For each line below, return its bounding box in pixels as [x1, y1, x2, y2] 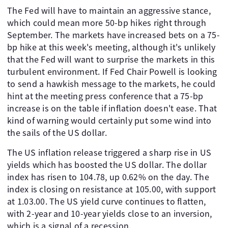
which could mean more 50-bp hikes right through [7, 17, 206, 28]
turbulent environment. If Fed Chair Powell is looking [7, 66, 217, 77]
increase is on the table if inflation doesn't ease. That [7, 102, 217, 114]
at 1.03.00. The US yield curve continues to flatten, [7, 195, 206, 207]
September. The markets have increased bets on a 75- [7, 29, 220, 41]
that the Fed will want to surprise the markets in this [7, 53, 215, 65]
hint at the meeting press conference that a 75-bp [7, 90, 204, 102]
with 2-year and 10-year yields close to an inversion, [7, 208, 212, 219]
